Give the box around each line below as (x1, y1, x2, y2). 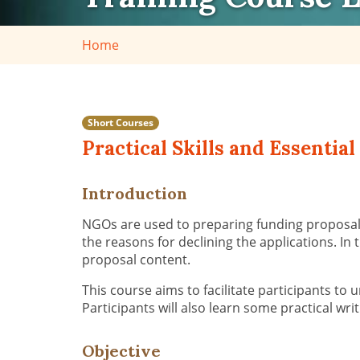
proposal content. (82, 251, 200, 268)
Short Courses (88, 115, 153, 129)
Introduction (82, 183, 187, 203)
